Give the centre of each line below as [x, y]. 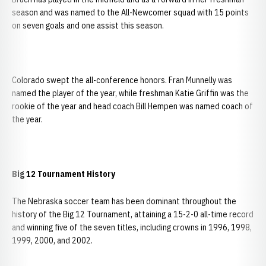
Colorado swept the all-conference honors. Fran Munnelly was [122, 80]
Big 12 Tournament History [64, 174]
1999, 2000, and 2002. [52, 240]
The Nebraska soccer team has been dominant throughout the [124, 201]
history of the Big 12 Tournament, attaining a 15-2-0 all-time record [133, 214]
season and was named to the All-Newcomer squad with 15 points [130, 12]
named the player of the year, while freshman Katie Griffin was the [130, 93]
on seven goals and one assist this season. [88, 26]
